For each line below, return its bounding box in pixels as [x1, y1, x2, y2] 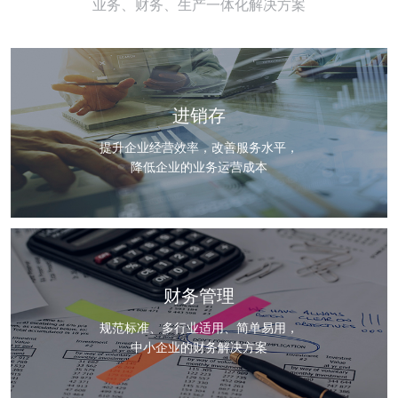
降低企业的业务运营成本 [131, 159, 267, 174]
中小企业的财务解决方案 [131, 339, 267, 354]
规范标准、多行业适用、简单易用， [99, 320, 298, 335]
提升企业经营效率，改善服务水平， [99, 139, 298, 155]
